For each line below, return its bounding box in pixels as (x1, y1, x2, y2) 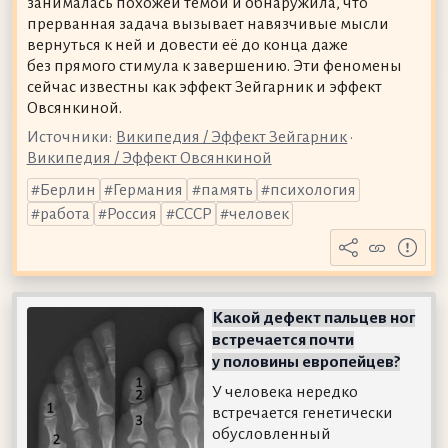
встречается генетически (212, 403, 394, 422)
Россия (107, 205, 158, 224)
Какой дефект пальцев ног (212, 308, 416, 327)
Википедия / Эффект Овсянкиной (26, 149, 272, 168)
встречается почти (212, 330, 355, 349)
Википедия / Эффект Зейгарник (116, 128, 348, 147)
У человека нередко (212, 382, 359, 401)
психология (269, 181, 356, 200)
